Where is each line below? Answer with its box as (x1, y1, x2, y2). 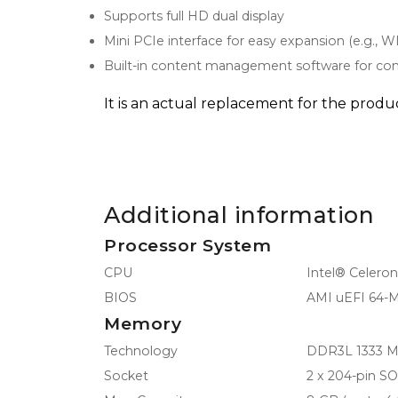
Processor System (104, 235, 271, 256)
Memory (104, 313, 181, 334)
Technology (104, 342, 178, 359)
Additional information (104, 201, 374, 228)
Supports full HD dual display (104, 8, 284, 25)
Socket (104, 367, 148, 384)
